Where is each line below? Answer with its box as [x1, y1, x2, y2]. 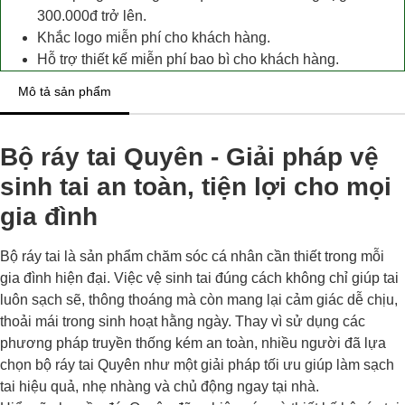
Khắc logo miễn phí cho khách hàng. [37, 30, 270, 46]
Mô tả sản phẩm [18, 84, 111, 99]
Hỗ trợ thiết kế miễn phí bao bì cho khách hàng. [37, 52, 339, 68]
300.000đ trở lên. [37, 8, 146, 24]
